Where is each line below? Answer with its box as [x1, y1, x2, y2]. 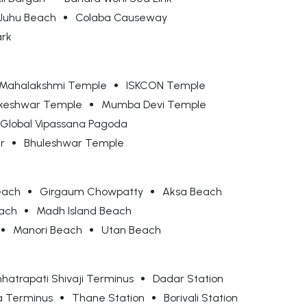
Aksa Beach [162, 185, 222, 199]
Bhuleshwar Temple [24, 136, 124, 150]
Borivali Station [164, 291, 238, 305]
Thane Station [72, 291, 145, 305]
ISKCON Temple [126, 79, 206, 93]
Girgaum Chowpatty [40, 185, 143, 199]
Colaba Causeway [75, 11, 167, 25]
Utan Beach [101, 223, 161, 237]
